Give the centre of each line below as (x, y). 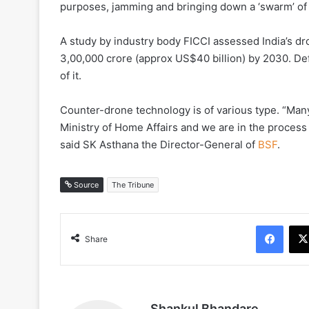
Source (85, 185)
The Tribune (133, 185)
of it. (71, 75)
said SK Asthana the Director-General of (159, 144)
